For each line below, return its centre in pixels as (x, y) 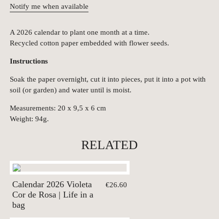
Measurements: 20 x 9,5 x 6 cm (58, 108)
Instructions (29, 61)
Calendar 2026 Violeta (52, 184)
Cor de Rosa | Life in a (53, 195)
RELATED (109, 145)
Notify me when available (49, 6)
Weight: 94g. (29, 119)
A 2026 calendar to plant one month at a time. (80, 32)
